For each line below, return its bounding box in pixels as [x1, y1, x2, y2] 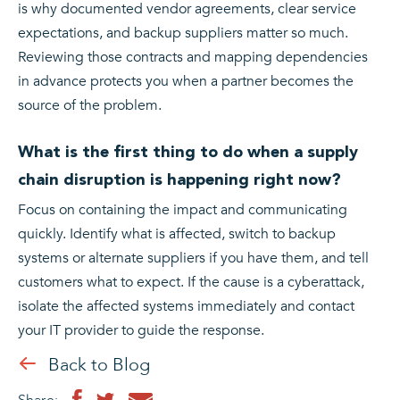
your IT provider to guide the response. [18, 321, 264, 341]
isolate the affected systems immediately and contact [18, 296, 354, 317]
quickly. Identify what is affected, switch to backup [18, 224, 336, 245]
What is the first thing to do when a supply [18, 142, 358, 162]
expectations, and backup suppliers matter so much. [18, 23, 348, 44]
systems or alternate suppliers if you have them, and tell [18, 248, 369, 269]
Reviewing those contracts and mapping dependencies [18, 47, 368, 68]
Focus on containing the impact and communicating [18, 200, 347, 221]
